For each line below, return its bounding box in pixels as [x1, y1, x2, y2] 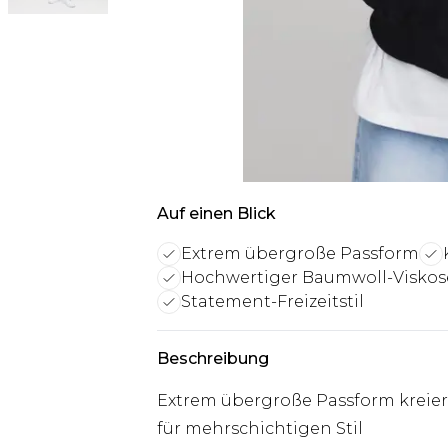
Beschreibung [157, 349, 269, 368]
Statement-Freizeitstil [181, 292, 364, 311]
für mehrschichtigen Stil [157, 419, 363, 438]
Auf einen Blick [157, 204, 276, 223]
